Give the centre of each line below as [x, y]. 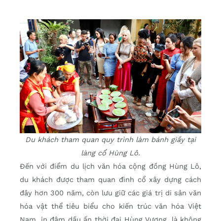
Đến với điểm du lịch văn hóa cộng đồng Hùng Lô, [110, 166]
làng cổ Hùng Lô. [110, 153]
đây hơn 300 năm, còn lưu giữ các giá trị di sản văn [110, 193]
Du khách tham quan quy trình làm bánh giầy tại [110, 139]
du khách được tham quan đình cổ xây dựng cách [110, 179]
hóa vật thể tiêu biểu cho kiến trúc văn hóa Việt [110, 206]
